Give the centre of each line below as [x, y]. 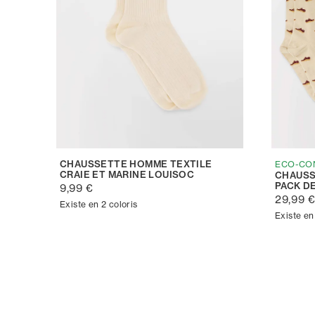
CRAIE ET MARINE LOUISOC [127, 174]
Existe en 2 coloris [99, 204]
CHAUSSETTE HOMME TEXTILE [136, 163]
